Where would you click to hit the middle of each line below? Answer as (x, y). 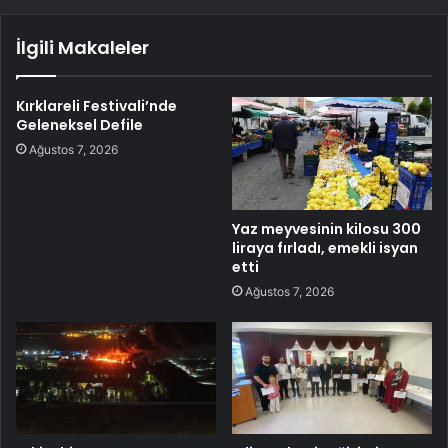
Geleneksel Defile (79, 124)
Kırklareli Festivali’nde (96, 105)
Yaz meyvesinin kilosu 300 (326, 228)
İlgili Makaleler (82, 47)
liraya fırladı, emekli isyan (325, 247)
